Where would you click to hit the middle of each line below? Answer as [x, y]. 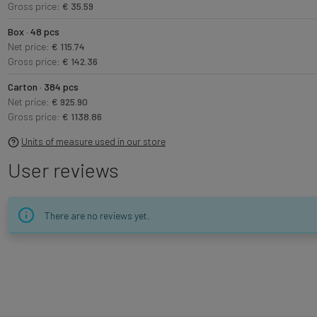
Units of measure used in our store [93, 141]
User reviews [63, 169]
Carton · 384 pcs [43, 86]
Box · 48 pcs [33, 31]
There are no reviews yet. [97, 215]
